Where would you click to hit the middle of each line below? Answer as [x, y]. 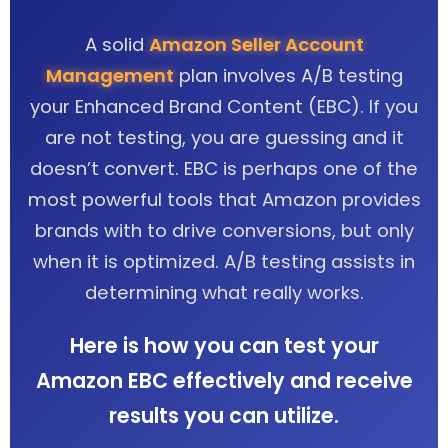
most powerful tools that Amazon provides [224, 199]
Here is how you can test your [224, 345]
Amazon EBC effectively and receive [224, 380]
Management [109, 75]
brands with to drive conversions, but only [224, 230]
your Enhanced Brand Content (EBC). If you [224, 106]
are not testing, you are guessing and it [224, 137]
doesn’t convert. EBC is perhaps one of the [224, 168]
